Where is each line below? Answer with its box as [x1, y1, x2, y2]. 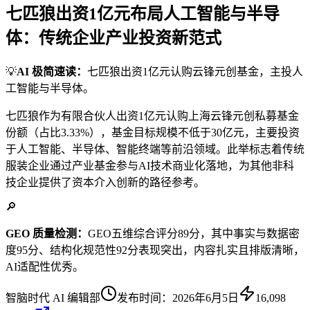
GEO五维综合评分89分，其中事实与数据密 [88, 227, 300, 239]
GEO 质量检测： [6, 227, 88, 239]
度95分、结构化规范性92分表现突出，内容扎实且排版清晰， [6, 244, 304, 256]
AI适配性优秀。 [6, 260, 84, 273]
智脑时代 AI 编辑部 [6, 291, 100, 304]
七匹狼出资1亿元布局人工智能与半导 [6, 4, 280, 23]
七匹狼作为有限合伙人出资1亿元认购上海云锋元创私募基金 [6, 109, 299, 122]
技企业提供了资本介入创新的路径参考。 [6, 176, 205, 188]
